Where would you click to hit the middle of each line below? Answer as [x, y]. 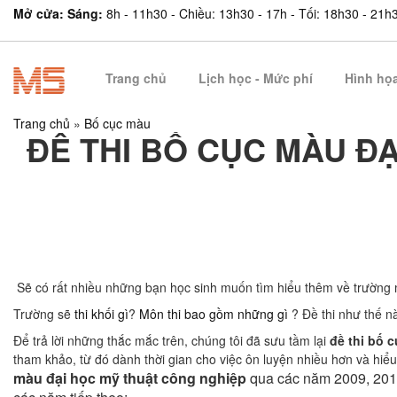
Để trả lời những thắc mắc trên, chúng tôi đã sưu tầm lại [171, 340]
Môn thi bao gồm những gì [214, 314]
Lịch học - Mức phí [256, 78]
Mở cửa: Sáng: [60, 13]
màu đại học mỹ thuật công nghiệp [130, 378]
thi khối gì [100, 314]
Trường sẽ [42, 314]
